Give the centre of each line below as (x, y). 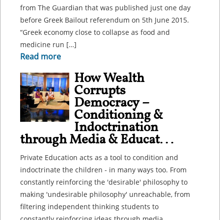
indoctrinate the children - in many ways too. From (103, 170)
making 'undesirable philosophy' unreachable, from (105, 194)
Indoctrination (116, 128)
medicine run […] (48, 44)
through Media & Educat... (97, 140)
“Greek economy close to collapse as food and (95, 32)
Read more (41, 56)
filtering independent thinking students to (89, 206)
